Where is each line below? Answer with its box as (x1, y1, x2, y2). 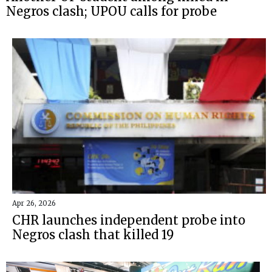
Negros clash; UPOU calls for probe (6, 3, 217, 19)
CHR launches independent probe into (12, 212, 245, 228)
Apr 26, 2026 (12, 199, 56, 208)
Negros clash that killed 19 (12, 226, 174, 242)
